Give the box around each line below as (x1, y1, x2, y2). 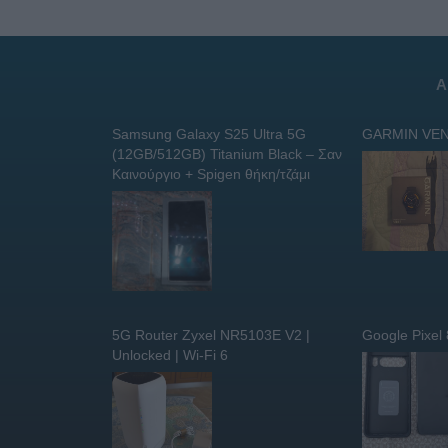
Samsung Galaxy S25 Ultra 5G (112, 125, 306, 142)
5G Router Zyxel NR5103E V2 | (112, 326, 310, 343)
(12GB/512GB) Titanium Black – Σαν (112, 145, 342, 162)
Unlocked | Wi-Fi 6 (112, 346, 228, 363)
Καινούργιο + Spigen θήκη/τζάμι (112, 165, 310, 182)
